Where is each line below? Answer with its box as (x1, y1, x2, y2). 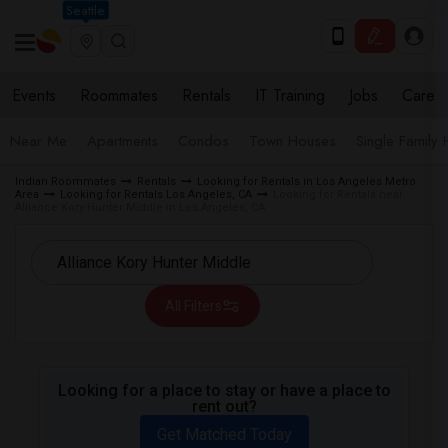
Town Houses (249, 130, 336, 152)
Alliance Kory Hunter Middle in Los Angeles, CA (15, 201, 265, 214)
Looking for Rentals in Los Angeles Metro (197, 175, 416, 188)
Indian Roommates (15, 175, 116, 188)
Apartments (87, 130, 158, 152)
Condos (178, 130, 229, 152)
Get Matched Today (156, 425, 292, 444)
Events (12, 84, 56, 107)
